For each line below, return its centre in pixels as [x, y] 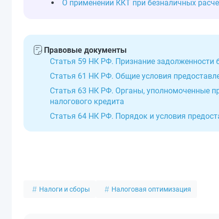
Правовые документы [85, 50]
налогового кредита [87, 101]
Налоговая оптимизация [151, 189]
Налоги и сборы [65, 189]
